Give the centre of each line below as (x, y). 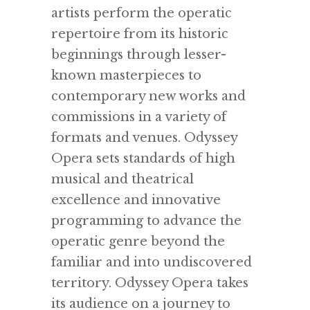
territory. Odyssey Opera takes (150, 283)
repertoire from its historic (140, 34)
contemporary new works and (148, 96)
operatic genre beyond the (138, 241)
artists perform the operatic (142, 13)
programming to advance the (146, 221)
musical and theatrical (122, 179)
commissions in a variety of (139, 117)
